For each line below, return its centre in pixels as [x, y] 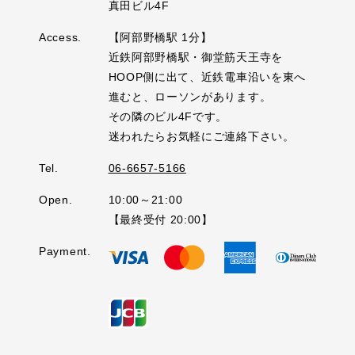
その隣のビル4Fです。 [168, 116]
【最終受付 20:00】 [160, 219]
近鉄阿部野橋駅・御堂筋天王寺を [195, 57]
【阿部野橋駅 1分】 [160, 37]
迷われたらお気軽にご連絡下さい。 [201, 136]
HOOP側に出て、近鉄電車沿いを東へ [207, 76]
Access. [60, 37]
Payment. [65, 251]
